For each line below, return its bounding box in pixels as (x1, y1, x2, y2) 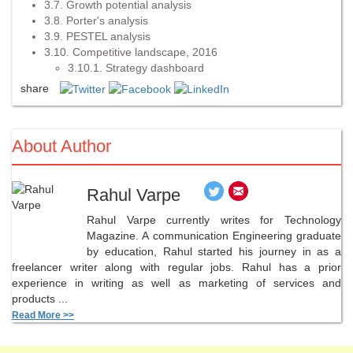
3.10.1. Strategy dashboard (68, 61, 204, 74)
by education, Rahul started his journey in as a (87, 244, 341, 258)
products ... (12, 292, 68, 305)
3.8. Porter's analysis (44, 13, 148, 27)
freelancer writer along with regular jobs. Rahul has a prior (12, 260, 341, 273)
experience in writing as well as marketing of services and (12, 276, 341, 289)
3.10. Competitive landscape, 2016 (44, 45, 217, 58)
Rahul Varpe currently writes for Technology (87, 213, 341, 226)
